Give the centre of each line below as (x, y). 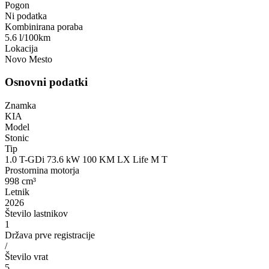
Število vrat (26, 256)
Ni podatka (26, 16)
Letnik (17, 192)
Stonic (17, 138)
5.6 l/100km (28, 37)
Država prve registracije (50, 235)
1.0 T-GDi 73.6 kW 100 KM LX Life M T (86, 159)
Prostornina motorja (42, 170)
